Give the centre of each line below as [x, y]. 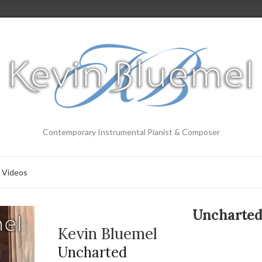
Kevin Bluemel [108, 234]
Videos [15, 172]
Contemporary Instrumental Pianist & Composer [131, 132]
